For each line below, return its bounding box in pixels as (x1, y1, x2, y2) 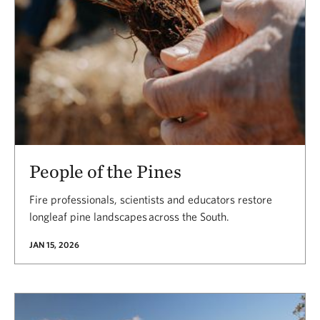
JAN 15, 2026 (29, 239, 79, 249)
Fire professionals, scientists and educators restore (29, 193, 272, 206)
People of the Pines (29, 160, 181, 182)
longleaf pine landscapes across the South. (29, 210, 229, 223)
